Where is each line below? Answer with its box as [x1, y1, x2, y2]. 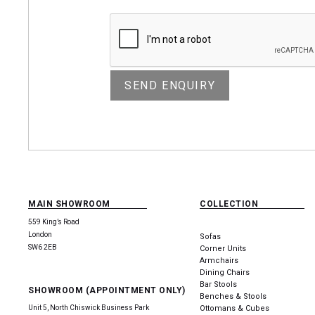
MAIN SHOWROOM [28, 198, 110, 209]
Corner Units [200, 243, 247, 253]
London [28, 230, 52, 238]
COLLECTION [200, 198, 259, 209]
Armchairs [200, 255, 239, 265]
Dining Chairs [200, 267, 250, 277]
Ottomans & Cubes [200, 303, 270, 313]
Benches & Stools [200, 291, 267, 301]
